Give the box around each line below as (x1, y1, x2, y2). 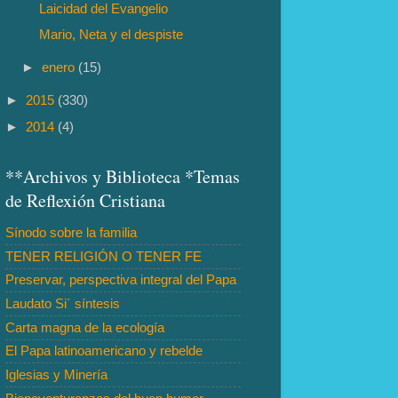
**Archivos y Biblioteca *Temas (5, 164, 240, 189)
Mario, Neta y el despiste (39, 27, 184, 43)
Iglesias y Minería (5, 366, 107, 382)
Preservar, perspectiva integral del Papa (5, 272, 236, 288)
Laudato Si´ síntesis (5, 296, 120, 312)
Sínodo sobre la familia (5, 225, 137, 241)
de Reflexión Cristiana (5, 188, 165, 213)
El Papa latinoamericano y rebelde (5, 343, 203, 359)
